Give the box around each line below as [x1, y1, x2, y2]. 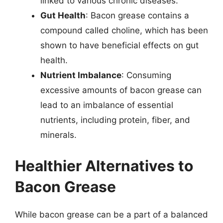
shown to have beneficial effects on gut [40, 40, 199, 50]
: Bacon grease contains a [86, 10, 189, 20]
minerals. [40, 130, 77, 140]
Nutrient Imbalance [40, 70, 121, 80]
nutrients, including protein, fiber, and [40, 115, 190, 125]
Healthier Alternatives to [15, 156, 193, 175]
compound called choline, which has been [40, 25, 208, 35]
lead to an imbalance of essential [40, 100, 173, 110]
